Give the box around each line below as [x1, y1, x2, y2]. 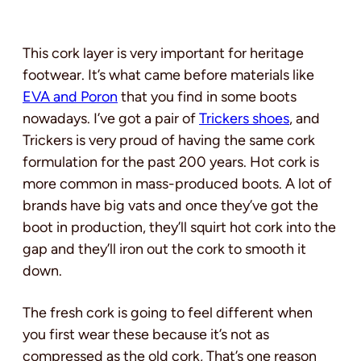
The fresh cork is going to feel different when [23, 304, 313, 322]
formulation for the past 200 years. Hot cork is [23, 153, 319, 172]
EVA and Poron [23, 88, 118, 106]
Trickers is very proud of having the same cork [23, 131, 315, 150]
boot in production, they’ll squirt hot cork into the [23, 218, 336, 237]
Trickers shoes [199, 110, 289, 128]
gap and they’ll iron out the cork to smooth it [23, 240, 306, 259]
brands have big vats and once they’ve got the [23, 197, 318, 215]
